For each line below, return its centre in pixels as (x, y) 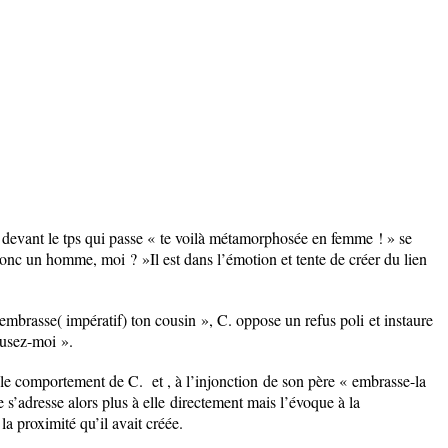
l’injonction (222, 380)
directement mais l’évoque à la (262, 401)
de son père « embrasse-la (342, 380)
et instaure (398, 319)
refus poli (334, 319)
